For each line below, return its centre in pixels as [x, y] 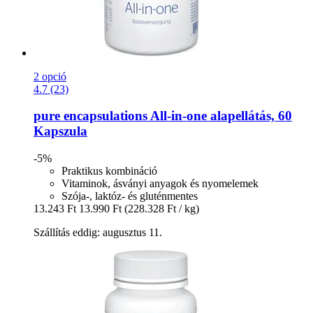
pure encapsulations [90, 116]
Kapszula [60, 131]
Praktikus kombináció [109, 171]
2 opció [50, 76]
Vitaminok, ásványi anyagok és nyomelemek [160, 184]
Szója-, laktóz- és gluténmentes [130, 196]
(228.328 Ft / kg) [162, 209]
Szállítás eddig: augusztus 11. [98, 233]
